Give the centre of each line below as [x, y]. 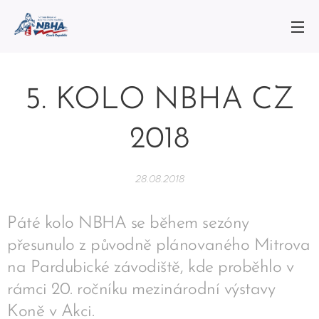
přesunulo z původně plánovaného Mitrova [159, 246]
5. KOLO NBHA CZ [159, 101]
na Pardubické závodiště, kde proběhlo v [151, 268]
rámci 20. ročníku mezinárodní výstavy [141, 290]
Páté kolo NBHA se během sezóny [128, 224]
